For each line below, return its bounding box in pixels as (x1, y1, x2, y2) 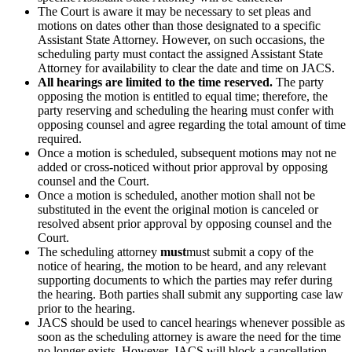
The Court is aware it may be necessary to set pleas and (38, 4, 311, 18)
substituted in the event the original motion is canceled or (38, 202, 318, 216)
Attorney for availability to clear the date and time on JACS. (38, 60, 335, 75)
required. (38, 131, 82, 145)
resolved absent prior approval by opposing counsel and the (38, 216, 332, 230)
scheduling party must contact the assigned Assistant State (38, 46, 323, 60)
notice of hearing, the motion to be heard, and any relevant (38, 258, 326, 273)
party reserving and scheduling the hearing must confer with (38, 103, 334, 117)
